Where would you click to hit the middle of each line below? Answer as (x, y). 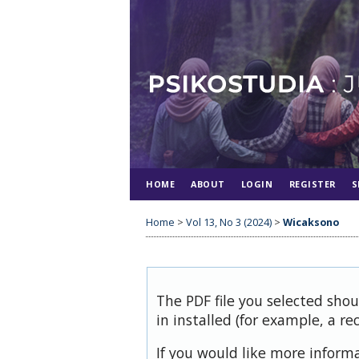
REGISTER (312, 184)
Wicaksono (311, 222)
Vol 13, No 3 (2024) (229, 222)
